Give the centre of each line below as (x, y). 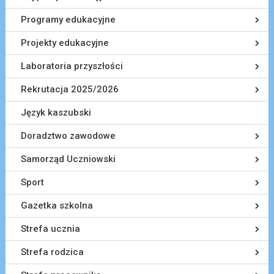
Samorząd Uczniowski (68, 159)
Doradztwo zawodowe (68, 136)
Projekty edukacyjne (65, 43)
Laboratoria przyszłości (72, 66)
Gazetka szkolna (57, 206)
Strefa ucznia (50, 229)
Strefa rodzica (52, 252)
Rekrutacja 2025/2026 (69, 90)
